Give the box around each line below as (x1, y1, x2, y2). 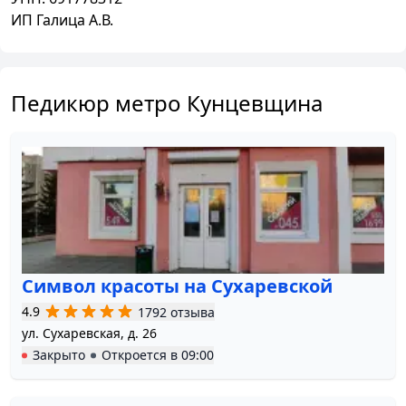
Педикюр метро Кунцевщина (11, 88, 323, 119)
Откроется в (101, 346, 181, 364)
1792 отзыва (138, 303, 215, 321)
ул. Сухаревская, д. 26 (22, 324, 157, 343)
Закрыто (33, 346, 85, 364)
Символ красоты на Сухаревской (22, 274, 333, 299)
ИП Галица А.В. (11, 10, 113, 31)
